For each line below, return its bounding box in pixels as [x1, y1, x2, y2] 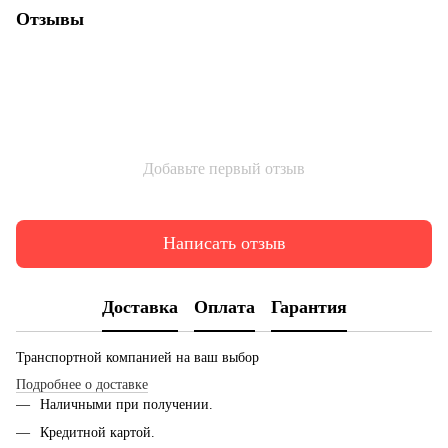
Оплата [193, 297, 255, 318]
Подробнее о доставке [16, 376, 148, 392]
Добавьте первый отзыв [143, 159, 305, 177]
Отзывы [16, 8, 84, 29]
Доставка [101, 297, 178, 318]
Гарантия [270, 297, 347, 318]
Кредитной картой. [40, 424, 155, 440]
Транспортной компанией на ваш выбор [16, 349, 259, 365]
